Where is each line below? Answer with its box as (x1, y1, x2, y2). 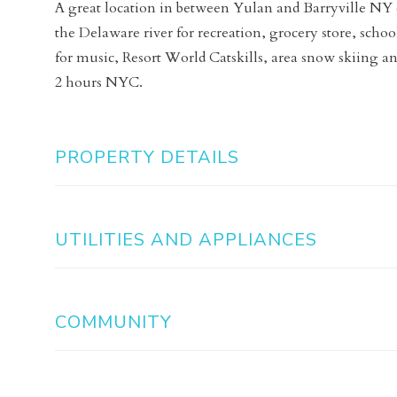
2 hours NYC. (55, 73, 143, 93)
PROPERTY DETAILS (55, 145, 239, 170)
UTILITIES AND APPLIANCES (55, 228, 317, 253)
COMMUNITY (55, 310, 172, 335)
